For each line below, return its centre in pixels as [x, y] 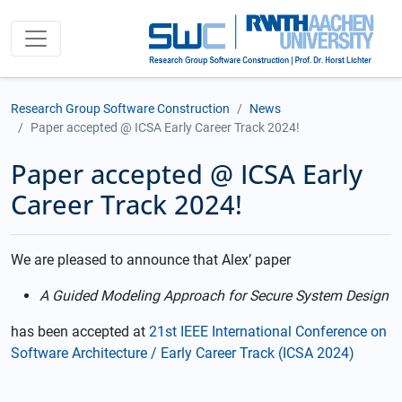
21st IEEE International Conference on [268, 332]
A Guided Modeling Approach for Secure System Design [214, 296]
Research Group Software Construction [120, 109]
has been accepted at [80, 332]
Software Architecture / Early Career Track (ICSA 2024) [183, 353]
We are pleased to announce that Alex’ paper [151, 260]
